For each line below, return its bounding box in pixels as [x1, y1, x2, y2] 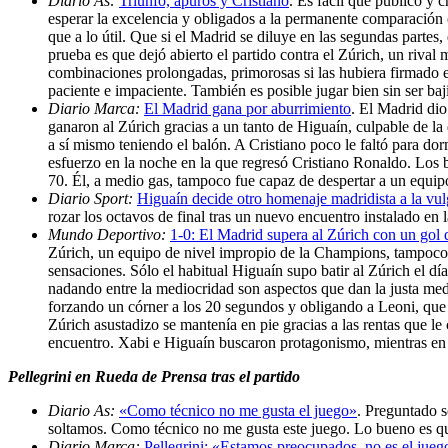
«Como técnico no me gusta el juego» [119, 401, 357, 419]
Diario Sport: [48, 189, 137, 207]
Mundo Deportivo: [48, 225, 170, 243]
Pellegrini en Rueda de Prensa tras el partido [8, 367, 300, 385]
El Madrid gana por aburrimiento [144, 99, 351, 117]
